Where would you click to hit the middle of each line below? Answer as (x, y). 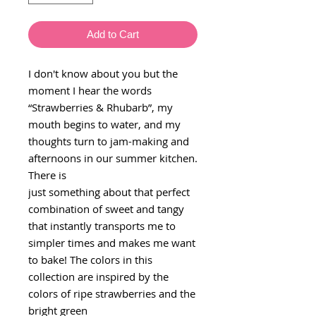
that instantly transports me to (102, 225)
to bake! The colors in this (90, 259)
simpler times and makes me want (112, 242)
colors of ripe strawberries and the (112, 293)
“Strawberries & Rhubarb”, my (101, 107)
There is (47, 175)
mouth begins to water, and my (104, 124)
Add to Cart (113, 34)
